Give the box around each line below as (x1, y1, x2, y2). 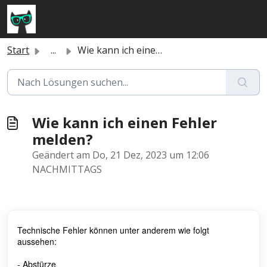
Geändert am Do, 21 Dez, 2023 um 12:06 (32, 148, 209, 162)
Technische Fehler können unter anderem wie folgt (17, 224, 209, 236)
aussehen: (17, 235, 57, 247)
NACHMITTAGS (32, 163, 102, 176)
